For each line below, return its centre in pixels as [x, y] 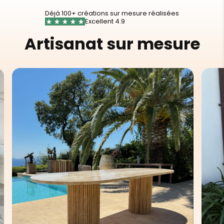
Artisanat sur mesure [112, 44]
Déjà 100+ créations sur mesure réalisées [112, 13]
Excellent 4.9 [105, 21]
